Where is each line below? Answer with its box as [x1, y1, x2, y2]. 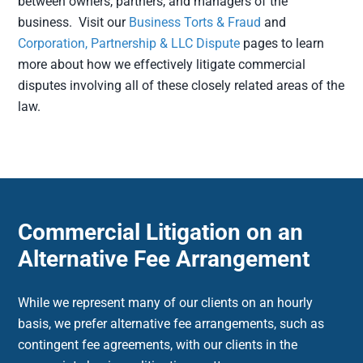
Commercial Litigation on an [18, 218, 304, 246]
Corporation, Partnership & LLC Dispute [18, 35, 241, 51]
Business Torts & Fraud [129, 14, 262, 30]
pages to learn [240, 35, 325, 51]
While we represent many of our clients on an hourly [18, 294, 314, 310]
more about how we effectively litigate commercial [18, 56, 306, 72]
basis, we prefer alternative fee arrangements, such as [18, 315, 325, 331]
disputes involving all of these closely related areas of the [18, 77, 345, 93]
